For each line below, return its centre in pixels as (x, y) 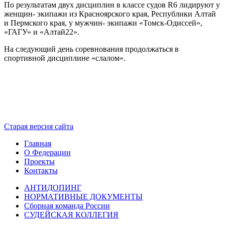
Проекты (39, 161)
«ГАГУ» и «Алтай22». (42, 32)
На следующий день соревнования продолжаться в (91, 49)
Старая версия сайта (39, 126)
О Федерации (47, 152)
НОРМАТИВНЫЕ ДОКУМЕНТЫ (83, 197)
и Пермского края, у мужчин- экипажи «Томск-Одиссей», (103, 23)
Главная (38, 143)
